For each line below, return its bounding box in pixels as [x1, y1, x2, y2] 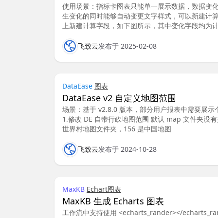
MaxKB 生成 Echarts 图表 [62, 195, 164, 207]
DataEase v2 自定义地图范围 [62, 92, 176, 104]
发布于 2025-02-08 [98, 41, 157, 51]
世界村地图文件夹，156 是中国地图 [62, 124, 171, 133]
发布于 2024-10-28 [98, 145, 157, 154]
